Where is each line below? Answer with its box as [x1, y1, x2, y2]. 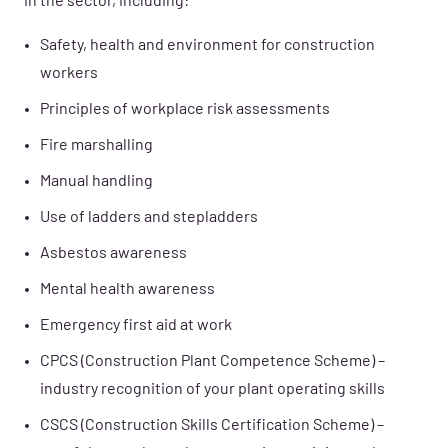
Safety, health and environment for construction [40, 37, 375, 54]
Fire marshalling [40, 137, 156, 154]
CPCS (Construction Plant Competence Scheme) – [40, 353, 385, 370]
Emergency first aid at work [40, 317, 235, 334]
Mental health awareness [40, 281, 218, 298]
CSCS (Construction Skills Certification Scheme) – [40, 417, 384, 434]
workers [40, 65, 101, 82]
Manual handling [40, 173, 156, 190]
